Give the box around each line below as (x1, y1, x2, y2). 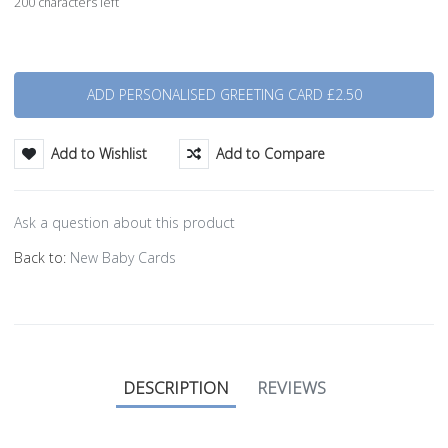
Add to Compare (216, 143, 326, 163)
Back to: (14, 247, 70, 267)
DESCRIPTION (122, 376, 229, 400)
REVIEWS (256, 376, 326, 400)
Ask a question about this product (14, 212, 235, 232)
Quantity (13, 56, 64, 75)
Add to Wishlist (51, 143, 148, 163)
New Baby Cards (70, 247, 176, 267)
